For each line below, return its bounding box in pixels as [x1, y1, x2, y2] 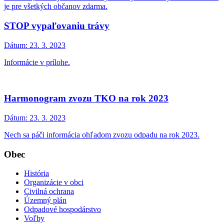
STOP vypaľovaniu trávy [4, 20, 109, 31]
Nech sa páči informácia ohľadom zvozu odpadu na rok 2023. [4, 130, 199, 139]
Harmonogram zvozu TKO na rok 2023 [4, 93, 168, 104]
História [24, 169, 49, 178]
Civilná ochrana [24, 187, 74, 196]
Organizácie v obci [24, 178, 83, 187]
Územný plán [24, 196, 66, 205]
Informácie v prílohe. [4, 57, 70, 66]
